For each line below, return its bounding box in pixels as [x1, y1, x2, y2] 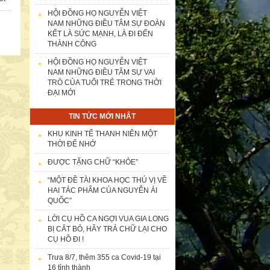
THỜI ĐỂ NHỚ [47, 139, 96, 148]
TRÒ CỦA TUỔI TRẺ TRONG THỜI [47, 78, 162, 87]
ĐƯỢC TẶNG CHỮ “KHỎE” [47, 157, 138, 166]
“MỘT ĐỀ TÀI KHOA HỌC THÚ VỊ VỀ [47, 175, 167, 184]
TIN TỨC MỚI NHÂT [69, 111, 136, 121]
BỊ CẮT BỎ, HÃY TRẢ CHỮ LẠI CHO [47, 224, 167, 233]
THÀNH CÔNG [47, 39, 96, 48]
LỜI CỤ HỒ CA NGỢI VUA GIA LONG [47, 214, 169, 223]
